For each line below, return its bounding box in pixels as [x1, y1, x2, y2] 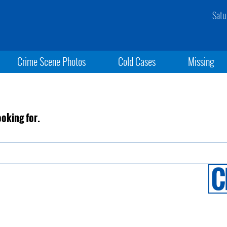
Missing [188, 54, 215, 69]
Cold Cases [118, 54, 156, 69]
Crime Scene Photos [17, 54, 86, 69]
